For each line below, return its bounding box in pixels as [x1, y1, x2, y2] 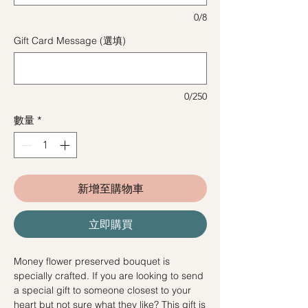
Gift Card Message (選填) [14, 34, 126, 47]
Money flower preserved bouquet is [14, 255, 170, 268]
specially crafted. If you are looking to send [14, 269, 203, 283]
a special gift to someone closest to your [14, 284, 191, 297]
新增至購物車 [77, 181, 144, 196]
